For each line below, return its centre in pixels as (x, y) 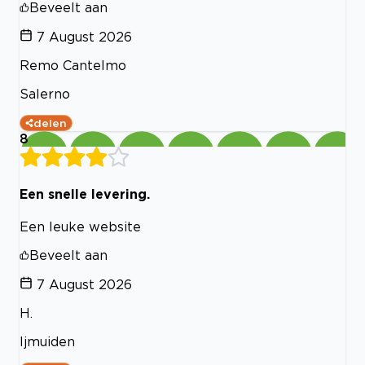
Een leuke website (80, 226)
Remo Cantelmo (73, 66)
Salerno (45, 94)
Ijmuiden (47, 341)
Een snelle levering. (85, 193)
